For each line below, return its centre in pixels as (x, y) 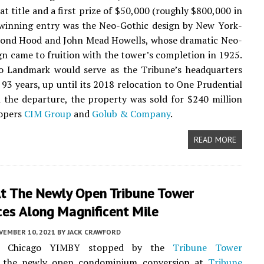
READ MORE (215, 140)
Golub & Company (131, 114)
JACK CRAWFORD (94, 232)
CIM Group (48, 114)
